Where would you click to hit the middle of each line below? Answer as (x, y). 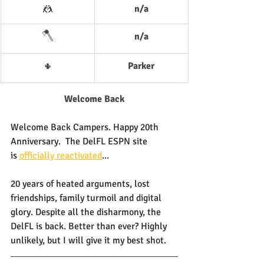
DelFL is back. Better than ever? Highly (90, 227)
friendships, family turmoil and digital (87, 198)
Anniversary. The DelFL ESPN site (80, 142)
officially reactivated (61, 156)
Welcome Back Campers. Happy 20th (86, 128)
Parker (141, 66)
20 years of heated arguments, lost (81, 184)
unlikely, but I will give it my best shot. (88, 241)
